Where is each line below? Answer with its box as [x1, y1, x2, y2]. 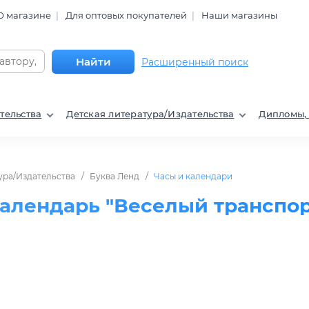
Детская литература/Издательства [66, 108, 235, 119]
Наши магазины [201, 9, 277, 21]
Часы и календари [154, 171, 232, 182]
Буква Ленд [90, 171, 139, 182]
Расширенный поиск [141, 55, 248, 68]
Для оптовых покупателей [66, 9, 187, 21]
